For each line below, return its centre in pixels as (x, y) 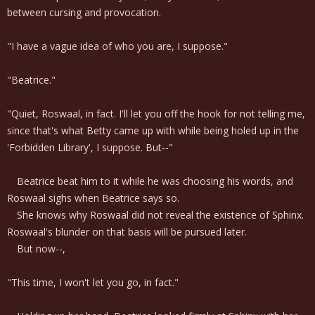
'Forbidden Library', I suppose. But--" (90, 147)
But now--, (36, 249)
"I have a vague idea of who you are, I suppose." (117, 46)
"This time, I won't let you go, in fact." (93, 282)
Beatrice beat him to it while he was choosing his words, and (150, 181)
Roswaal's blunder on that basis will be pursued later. (127, 232)
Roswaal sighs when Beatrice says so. (93, 198)
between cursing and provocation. (84, 12)
